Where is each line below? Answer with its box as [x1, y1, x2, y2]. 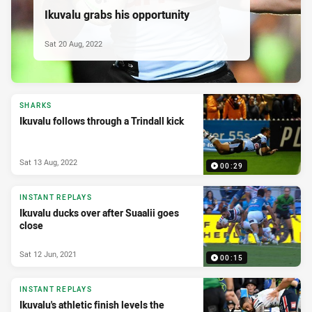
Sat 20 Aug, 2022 [45, 38, 102, 49]
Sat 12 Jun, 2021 [19, 248, 77, 259]
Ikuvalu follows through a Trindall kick [19, 114, 184, 128]
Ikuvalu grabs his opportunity [45, 6, 189, 22]
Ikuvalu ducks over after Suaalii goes [19, 206, 179, 220]
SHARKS [19, 101, 52, 111]
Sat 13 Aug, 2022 [19, 156, 77, 167]
